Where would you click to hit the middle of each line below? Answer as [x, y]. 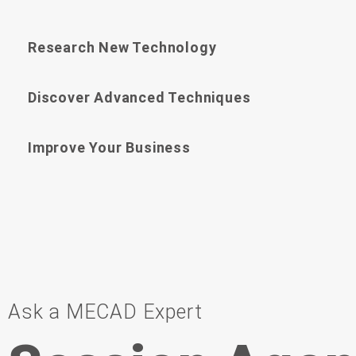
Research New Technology [122, 47]
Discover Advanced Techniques [139, 97]
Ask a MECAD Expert [105, 311]
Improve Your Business [109, 147]
